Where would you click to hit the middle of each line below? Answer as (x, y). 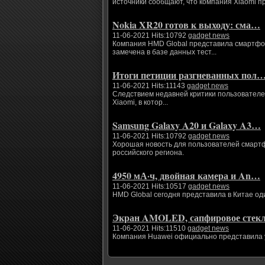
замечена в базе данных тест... (164, 52)
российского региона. (148, 153)
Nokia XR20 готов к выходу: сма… (186, 25)
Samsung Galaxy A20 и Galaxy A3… (187, 125)
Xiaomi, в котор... (140, 102)
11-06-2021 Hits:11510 (150, 228)
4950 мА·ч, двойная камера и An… (186, 175)
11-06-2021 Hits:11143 (150, 86)
